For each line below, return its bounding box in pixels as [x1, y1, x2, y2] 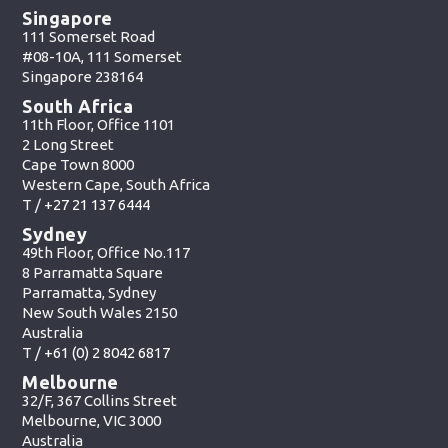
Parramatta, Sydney [22, 283, 157, 301]
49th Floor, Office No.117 [22, 243, 191, 261]
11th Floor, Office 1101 [22, 115, 176, 133]
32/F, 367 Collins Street [22, 391, 178, 409]
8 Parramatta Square [22, 263, 164, 281]
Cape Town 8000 [22, 155, 135, 173]
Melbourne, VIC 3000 [22, 411, 162, 429]
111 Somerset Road [22, 27, 156, 45]
